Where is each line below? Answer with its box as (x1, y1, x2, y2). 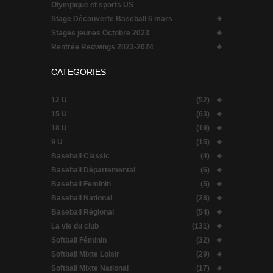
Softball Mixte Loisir (51, 250, 119, 259)
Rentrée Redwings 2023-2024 (51, 43, 154, 52)
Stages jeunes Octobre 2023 (51, 29, 149, 38)
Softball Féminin (51, 236, 107, 245)
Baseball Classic (51, 152, 110, 161)
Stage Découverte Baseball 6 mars (51, 15, 172, 24)
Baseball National (51, 194, 112, 203)
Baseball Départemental (51, 166, 135, 175)
